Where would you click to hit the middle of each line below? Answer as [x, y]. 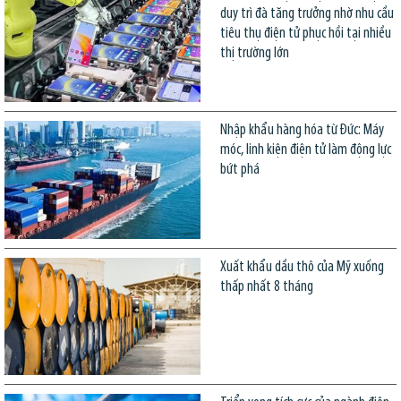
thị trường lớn [254, 53]
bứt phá [239, 170]
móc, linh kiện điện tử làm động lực [305, 150]
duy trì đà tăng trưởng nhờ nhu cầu [307, 13]
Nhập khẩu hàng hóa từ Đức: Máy [302, 131]
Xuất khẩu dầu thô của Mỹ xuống [302, 267]
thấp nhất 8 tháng [266, 286]
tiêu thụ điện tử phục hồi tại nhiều [305, 33]
